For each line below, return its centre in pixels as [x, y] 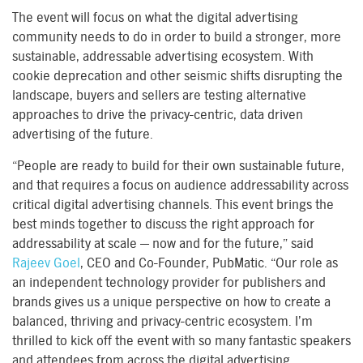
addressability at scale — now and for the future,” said [163, 243]
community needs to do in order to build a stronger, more [177, 37]
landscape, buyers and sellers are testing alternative [159, 95]
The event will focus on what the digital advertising [155, 17]
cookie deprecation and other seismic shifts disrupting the [177, 76]
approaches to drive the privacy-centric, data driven [158, 115]
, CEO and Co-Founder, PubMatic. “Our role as [209, 263]
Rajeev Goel [46, 263]
